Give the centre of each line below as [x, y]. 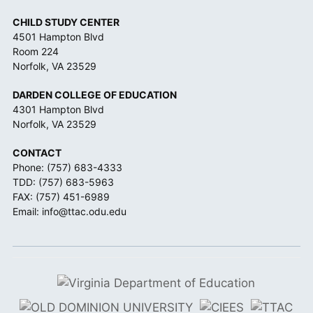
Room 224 [36, 51]
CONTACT [37, 153]
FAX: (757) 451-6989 [61, 197]
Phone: [30, 167]
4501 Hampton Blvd [59, 37]
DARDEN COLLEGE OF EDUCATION [95, 95]
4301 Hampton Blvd [59, 109]
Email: [28, 211]
